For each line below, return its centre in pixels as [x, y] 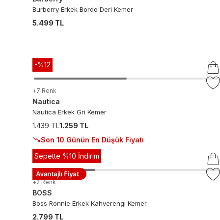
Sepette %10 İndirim [67, 156]
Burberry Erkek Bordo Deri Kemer [82, 9]
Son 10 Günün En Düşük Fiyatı [92, 139]
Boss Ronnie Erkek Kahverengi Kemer [89, 203]
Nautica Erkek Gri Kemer [69, 112]
